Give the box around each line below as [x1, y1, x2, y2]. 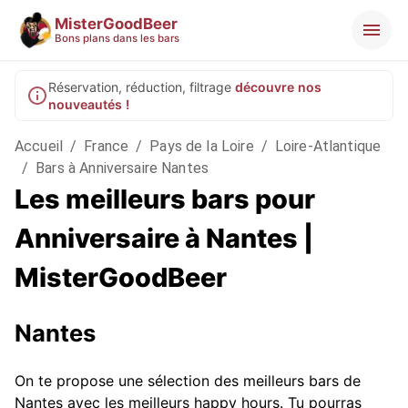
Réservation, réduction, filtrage [48, 79, 231, 95]
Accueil [15, 138, 64, 155]
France [84, 138, 129, 155]
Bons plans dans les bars [55, 32, 179, 45]
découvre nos [235, 79, 321, 95]
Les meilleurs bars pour [15, 183, 315, 215]
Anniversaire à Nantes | [15, 222, 313, 254]
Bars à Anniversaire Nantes [36, 159, 209, 177]
